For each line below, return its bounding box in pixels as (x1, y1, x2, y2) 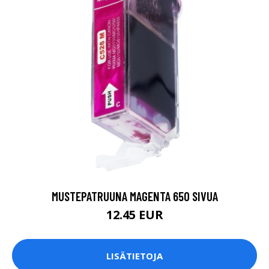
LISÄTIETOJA (106, 249, 163, 262)
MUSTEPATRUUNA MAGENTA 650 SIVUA (51, 189, 218, 204)
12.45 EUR (106, 207, 163, 223)
